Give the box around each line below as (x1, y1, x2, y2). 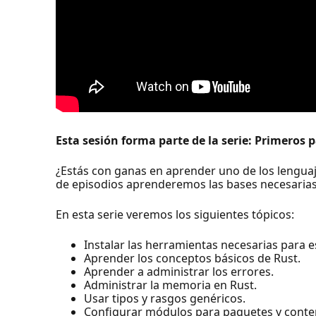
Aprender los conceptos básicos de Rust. (84, 250, 301, 266)
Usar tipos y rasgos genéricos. (84, 290, 246, 306)
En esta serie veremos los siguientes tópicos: (56, 206, 295, 222)
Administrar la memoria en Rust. (84, 276, 257, 293)
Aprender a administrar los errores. (84, 263, 274, 279)
